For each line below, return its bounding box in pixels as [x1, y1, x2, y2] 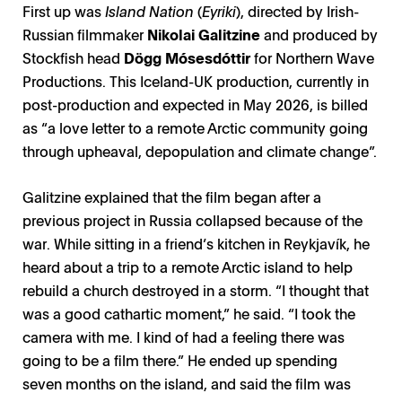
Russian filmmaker [22, 24, 147, 45]
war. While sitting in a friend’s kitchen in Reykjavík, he [22, 233, 370, 254]
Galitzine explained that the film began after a [22, 187, 321, 207]
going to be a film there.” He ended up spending [22, 350, 337, 371]
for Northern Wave [250, 48, 374, 68]
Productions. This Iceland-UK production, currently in [22, 71, 369, 92]
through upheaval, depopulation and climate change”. [22, 141, 377, 162]
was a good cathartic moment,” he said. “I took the [22, 303, 355, 324]
